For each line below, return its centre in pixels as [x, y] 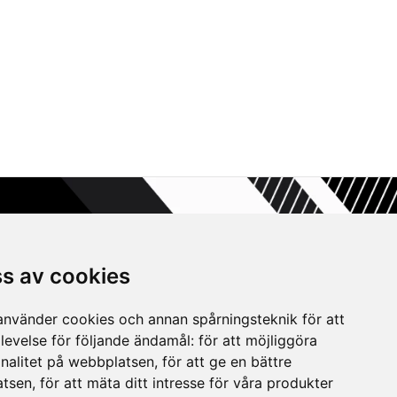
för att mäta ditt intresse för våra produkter [187, 382]
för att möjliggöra [258, 340]
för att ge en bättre [227, 361]
